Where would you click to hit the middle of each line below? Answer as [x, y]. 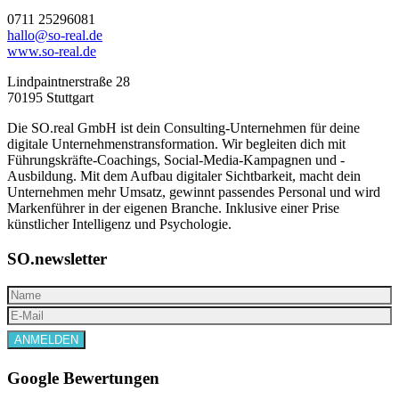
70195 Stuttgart [50, 98]
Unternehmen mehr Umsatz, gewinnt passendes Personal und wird [194, 192]
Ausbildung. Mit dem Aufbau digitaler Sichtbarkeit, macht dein [184, 176]
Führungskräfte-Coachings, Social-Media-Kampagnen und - [176, 160]
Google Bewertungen [83, 378]
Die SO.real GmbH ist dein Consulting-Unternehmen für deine [183, 128]
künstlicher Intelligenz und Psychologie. [119, 224]
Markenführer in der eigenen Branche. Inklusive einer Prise [173, 208]
